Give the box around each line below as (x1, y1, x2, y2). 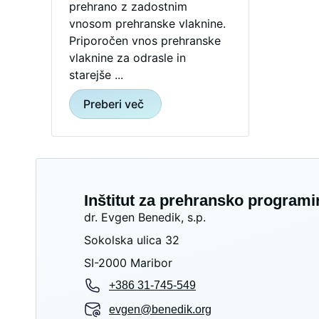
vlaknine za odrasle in (69, 51, 186, 65)
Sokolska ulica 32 (84, 233, 179, 247)
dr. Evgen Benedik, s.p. (84, 210, 206, 224)
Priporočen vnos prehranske (69, 33, 221, 48)
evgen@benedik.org (109, 303, 211, 315)
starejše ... (69, 68, 123, 82)
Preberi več (83, 97, 144, 111)
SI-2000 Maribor (84, 256, 172, 270)
